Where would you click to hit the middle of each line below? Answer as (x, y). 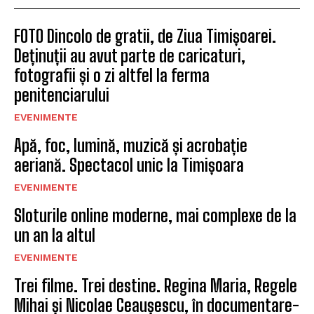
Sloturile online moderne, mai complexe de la (155, 216)
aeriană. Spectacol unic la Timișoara (129, 165)
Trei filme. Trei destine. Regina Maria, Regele (156, 286)
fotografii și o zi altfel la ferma (112, 76)
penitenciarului (62, 95)
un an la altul (55, 235)
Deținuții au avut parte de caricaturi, (130, 56)
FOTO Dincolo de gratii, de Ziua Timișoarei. (145, 36)
